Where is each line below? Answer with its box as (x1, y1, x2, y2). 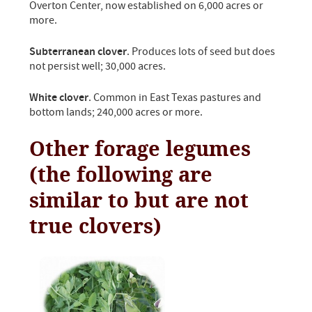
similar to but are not (29, 189, 249, 212)
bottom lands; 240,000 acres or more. (29, 105, 203, 120)
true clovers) (29, 214, 162, 238)
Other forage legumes (29, 137, 251, 161)
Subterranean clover (29, 45, 127, 59)
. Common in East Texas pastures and (88, 91, 262, 105)
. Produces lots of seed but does (127, 45, 276, 59)
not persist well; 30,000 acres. (29, 59, 166, 74)
